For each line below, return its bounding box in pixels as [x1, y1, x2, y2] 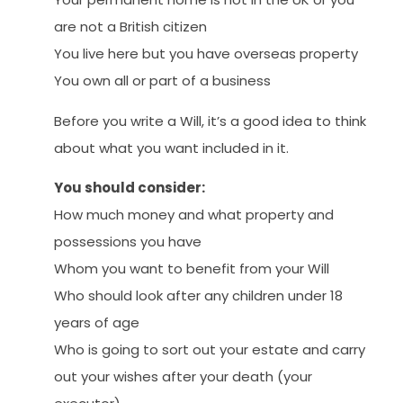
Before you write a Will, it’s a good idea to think [54, 111, 366, 130]
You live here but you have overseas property [54, 44, 358, 64]
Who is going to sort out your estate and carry [54, 340, 365, 360]
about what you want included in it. [54, 138, 289, 157]
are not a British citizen [54, 17, 207, 37]
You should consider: [54, 178, 205, 198]
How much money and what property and [54, 205, 334, 225]
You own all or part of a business [54, 71, 271, 91]
